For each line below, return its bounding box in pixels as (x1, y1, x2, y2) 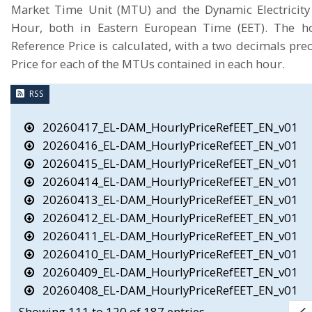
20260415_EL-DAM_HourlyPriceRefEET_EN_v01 (34, 155, 298, 171)
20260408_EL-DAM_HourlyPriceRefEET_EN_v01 (34, 281, 298, 298)
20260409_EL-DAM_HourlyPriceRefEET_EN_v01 (34, 263, 298, 280)
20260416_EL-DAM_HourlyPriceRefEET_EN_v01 (34, 136, 298, 153)
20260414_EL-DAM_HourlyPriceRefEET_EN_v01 (34, 173, 298, 189)
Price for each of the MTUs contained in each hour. (11, 56, 285, 72)
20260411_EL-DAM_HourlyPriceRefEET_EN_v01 (34, 227, 298, 244)
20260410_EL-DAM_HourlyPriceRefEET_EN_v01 (34, 245, 298, 262)
